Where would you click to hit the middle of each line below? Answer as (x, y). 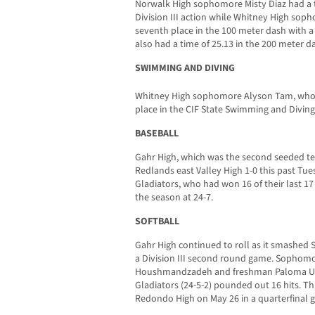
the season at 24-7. (174, 197)
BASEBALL (157, 133)
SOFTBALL (157, 221)
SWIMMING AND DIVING (185, 68)
